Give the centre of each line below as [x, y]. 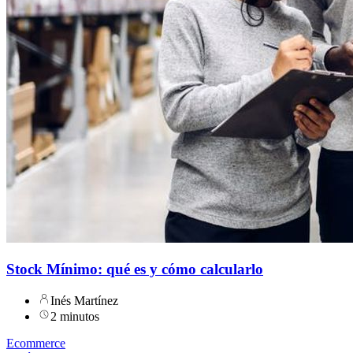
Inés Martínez [84, 301]
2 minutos [75, 317]
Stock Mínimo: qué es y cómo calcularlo [135, 269]
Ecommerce [36, 344]
